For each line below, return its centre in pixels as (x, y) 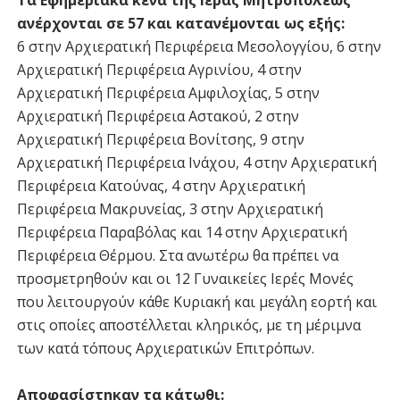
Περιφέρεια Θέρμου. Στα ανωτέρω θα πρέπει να (177, 255)
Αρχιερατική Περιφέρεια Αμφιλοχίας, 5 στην (168, 92)
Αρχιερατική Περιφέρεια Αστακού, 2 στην (158, 116)
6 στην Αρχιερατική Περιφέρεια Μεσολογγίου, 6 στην (199, 46)
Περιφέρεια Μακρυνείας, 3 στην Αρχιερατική (170, 208)
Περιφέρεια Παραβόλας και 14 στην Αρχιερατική (182, 232)
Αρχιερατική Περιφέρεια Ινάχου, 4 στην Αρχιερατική (196, 162)
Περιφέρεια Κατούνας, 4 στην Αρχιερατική (161, 185)
